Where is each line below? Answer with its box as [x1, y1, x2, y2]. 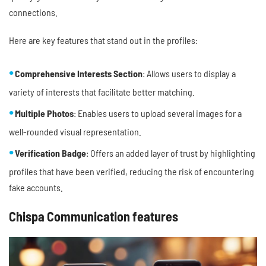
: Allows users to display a [142, 67, 236, 79]
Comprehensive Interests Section [15, 67, 142, 79]
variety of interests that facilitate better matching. [9, 85, 195, 97]
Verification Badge [15, 147, 86, 159]
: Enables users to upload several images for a [74, 107, 242, 119]
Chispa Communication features [9, 208, 178, 224]
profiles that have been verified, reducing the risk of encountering [9, 165, 254, 177]
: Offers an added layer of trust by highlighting [86, 147, 255, 159]
